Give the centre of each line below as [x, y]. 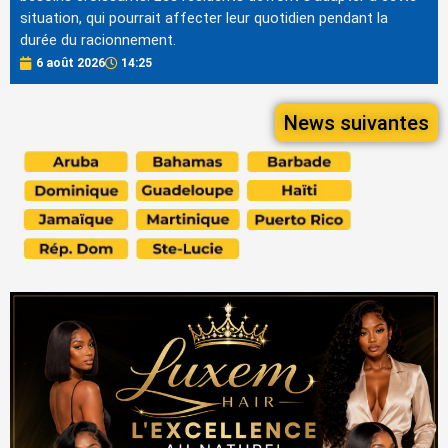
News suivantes [356, 123]
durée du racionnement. [98, 39]
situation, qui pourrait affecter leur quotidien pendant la [204, 17]
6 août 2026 [70, 63]
